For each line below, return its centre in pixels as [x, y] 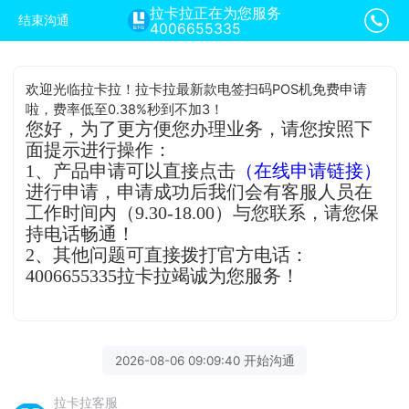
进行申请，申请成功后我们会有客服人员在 [199, 192]
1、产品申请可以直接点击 [131, 171]
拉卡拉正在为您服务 [216, 13]
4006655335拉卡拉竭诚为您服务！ [163, 276]
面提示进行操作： [99, 150]
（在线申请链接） [309, 171]
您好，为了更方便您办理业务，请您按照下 [199, 129]
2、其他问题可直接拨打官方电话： [168, 255]
